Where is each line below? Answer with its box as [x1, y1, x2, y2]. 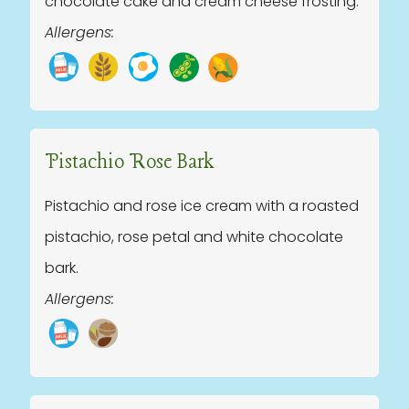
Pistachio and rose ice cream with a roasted [45, 195, 359, 216]
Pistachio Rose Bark [45, 150, 214, 175]
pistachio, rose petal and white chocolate [45, 226, 343, 247]
